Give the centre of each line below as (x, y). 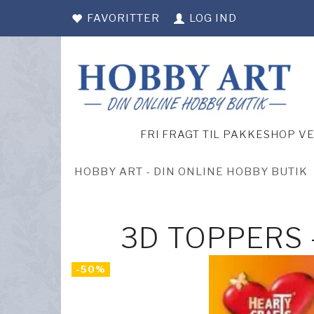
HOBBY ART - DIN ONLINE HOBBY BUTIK (191, 171)
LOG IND (213, 18)
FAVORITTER (123, 18)
